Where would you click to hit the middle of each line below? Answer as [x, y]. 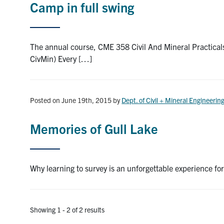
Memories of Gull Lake [94, 128]
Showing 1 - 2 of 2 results [67, 210]
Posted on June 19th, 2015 [71, 100]
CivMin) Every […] [61, 59]
